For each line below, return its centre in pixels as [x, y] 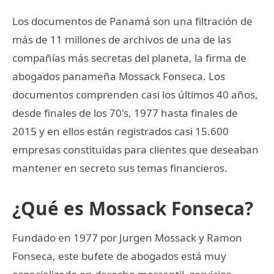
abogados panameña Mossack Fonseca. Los [119, 76]
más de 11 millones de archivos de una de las [122, 39]
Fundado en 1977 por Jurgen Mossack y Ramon [127, 237]
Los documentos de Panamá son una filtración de [132, 21]
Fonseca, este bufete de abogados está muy [119, 256]
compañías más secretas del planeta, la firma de [129, 57]
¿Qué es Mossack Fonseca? [133, 208]
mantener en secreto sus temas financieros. [120, 168]
